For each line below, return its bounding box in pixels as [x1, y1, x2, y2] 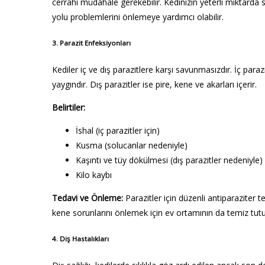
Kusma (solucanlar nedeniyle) [76, 139, 188, 151]
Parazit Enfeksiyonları [60, 38, 131, 48]
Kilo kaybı [76, 169, 112, 180]
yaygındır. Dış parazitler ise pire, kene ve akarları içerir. [52, 78, 257, 90]
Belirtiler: [52, 101, 85, 113]
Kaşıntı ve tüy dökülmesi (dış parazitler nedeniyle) [76, 154, 263, 166]
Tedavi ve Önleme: [52, 192, 123, 203]
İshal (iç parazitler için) [76, 124, 160, 136]
